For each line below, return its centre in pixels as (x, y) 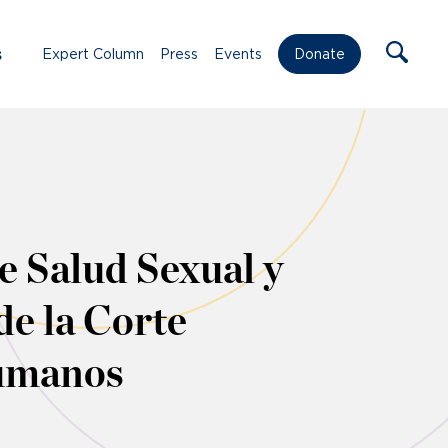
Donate (319, 54)
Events (238, 53)
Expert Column (93, 53)
